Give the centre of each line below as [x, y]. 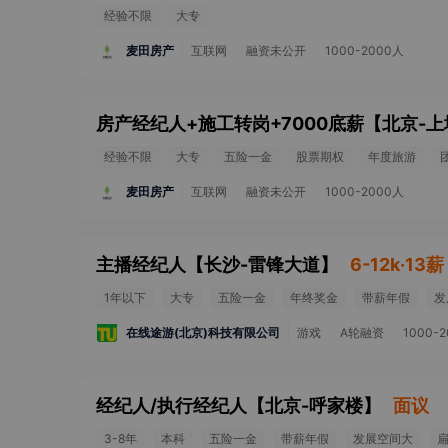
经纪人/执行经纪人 [171, 405]
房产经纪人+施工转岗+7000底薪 [230, 123]
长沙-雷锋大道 [262, 264]
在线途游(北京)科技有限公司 [203, 332]
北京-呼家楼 [314, 405]
